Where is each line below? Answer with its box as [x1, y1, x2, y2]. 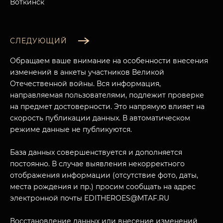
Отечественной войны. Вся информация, [10, 79, 161, 89]
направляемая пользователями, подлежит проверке [10, 91, 204, 100]
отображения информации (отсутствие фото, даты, [10, 171, 198, 180]
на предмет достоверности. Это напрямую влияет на [10, 102, 205, 111]
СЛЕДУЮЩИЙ [10, 36, 67, 46]
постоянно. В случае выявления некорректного [10, 159, 185, 169]
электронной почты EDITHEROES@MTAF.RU [10, 194, 169, 203]
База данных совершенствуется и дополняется [10, 148, 182, 157]
